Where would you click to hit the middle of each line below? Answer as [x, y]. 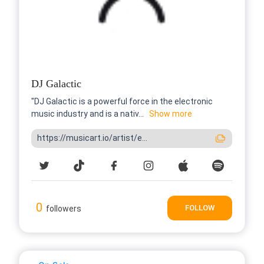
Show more [171, 113]
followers [64, 208]
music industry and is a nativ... [88, 113]
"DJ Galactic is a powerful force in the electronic [122, 101]
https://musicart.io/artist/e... [92, 138]
